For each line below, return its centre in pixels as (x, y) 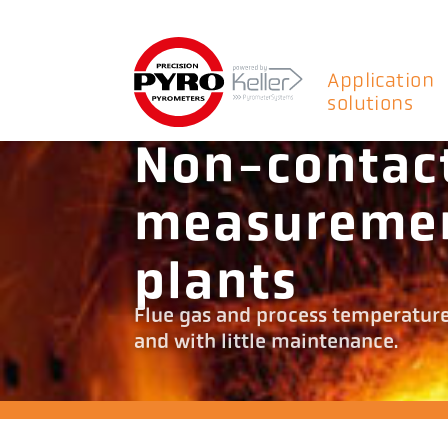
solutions (370, 104)
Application (380, 81)
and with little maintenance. (266, 343)
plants (216, 285)
